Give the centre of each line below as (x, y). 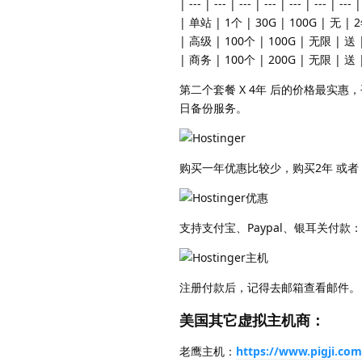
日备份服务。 (213, 108)
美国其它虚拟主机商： (252, 320)
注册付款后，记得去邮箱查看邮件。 (270, 288)
